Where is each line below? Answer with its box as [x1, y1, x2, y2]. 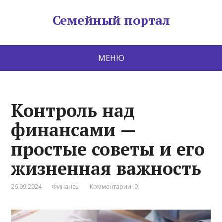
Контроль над [11, 99, 135, 122]
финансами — [11, 118, 136, 141]
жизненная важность [11, 157, 202, 180]
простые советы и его [11, 137, 205, 161]
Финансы [52, 182, 80, 191]
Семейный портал [52, 11, 170, 28]
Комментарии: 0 [90, 182, 138, 191]
